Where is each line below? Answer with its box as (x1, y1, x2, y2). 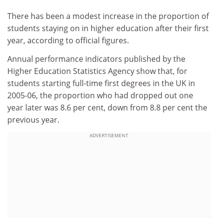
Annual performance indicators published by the (7, 53, 185, 64)
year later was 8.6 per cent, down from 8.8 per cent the (7, 102, 207, 113)
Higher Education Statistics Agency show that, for (7, 65, 187, 76)
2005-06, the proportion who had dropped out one (7, 90, 193, 101)
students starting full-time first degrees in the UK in (7, 77, 195, 89)
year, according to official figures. (7, 35, 129, 46)
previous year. (7, 114, 59, 125)
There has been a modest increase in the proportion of (7, 11, 209, 21)
